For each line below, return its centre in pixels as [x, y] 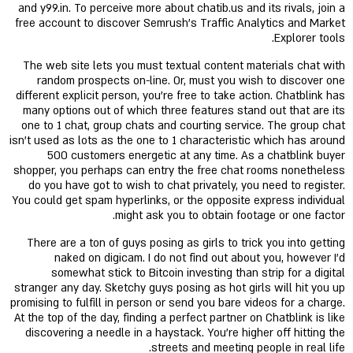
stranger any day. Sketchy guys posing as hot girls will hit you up [180, 288]
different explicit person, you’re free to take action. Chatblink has [180, 96]
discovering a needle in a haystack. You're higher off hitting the [185, 333]
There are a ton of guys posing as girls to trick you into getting [186, 243]
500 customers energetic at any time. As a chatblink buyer [196, 156]
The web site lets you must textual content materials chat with [184, 66]
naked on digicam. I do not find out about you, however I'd [200, 258]
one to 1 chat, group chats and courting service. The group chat [183, 126]
